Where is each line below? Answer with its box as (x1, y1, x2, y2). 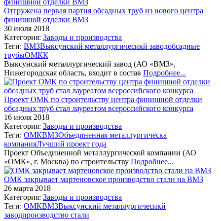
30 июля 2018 (4, 24, 49, 33)
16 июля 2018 (4, 112, 49, 121)
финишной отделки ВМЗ (4, 15, 88, 24)
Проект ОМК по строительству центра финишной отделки (4, 95, 202, 104)
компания (4, 139, 37, 148)
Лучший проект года (37, 139, 107, 148)
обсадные (168, 41, 200, 50)
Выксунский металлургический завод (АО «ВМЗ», (4, 59, 176, 68)
